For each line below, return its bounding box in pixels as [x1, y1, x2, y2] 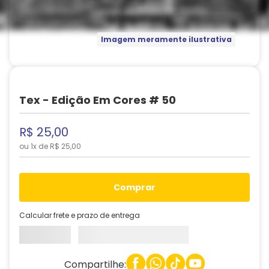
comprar [120, 181, 156, 193]
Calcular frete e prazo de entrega [19, 210, 140, 220]
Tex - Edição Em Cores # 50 [19, 92, 176, 107]
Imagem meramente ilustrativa [100, 34, 232, 45]
